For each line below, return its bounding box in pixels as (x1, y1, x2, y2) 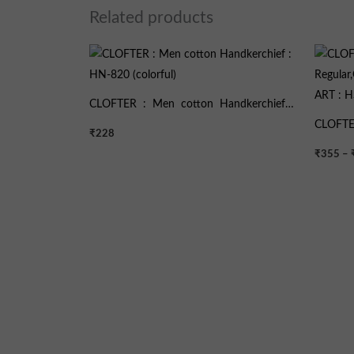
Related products (89, 9, 214, 26)
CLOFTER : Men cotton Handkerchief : (89, 99, 292, 111)
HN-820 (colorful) (89, 119, 180, 131)
